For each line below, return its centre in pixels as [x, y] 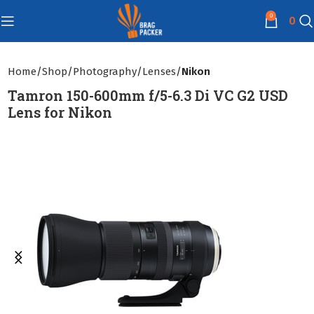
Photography [105, 71]
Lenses [159, 71]
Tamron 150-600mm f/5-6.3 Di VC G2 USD [148, 95]
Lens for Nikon [60, 112]
